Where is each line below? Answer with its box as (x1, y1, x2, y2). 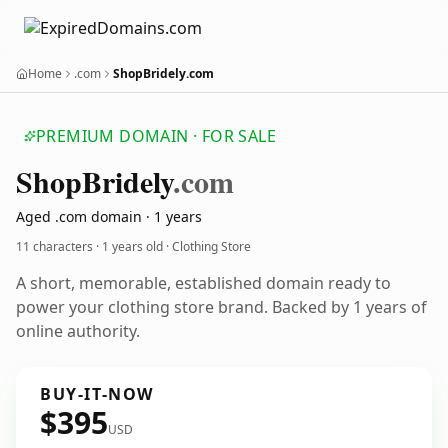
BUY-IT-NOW (40, 383, 154, 405)
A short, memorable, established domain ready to (16, 272, 391, 294)
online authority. (16, 320, 140, 342)
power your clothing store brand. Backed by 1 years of (16, 296, 427, 318)
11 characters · (16, 238, 102, 255)
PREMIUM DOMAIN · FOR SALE (36, 125, 276, 147)
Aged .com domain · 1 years (16, 207, 202, 226)
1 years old (102, 238, 163, 255)
